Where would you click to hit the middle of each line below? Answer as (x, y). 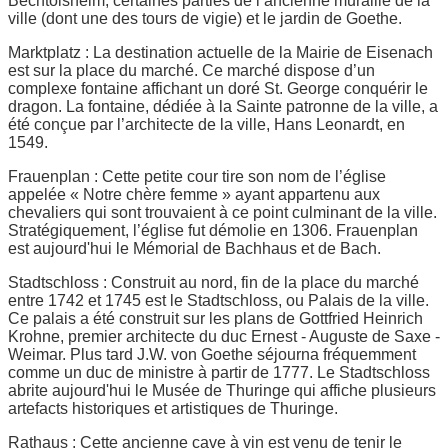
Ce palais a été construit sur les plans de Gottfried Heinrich (215, 318)
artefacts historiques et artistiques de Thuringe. (173, 408)
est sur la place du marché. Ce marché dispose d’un (191, 70)
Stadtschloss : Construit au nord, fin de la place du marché (213, 282)
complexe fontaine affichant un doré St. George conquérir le (218, 88)
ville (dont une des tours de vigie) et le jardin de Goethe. (205, 18)
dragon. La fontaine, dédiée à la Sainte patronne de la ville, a (223, 106)
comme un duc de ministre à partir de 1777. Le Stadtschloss (219, 372)
